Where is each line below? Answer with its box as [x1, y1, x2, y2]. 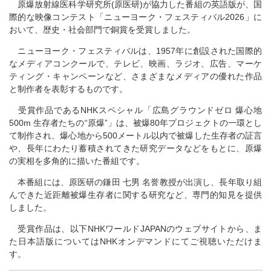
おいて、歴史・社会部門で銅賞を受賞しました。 [9, 25, 195, 35]
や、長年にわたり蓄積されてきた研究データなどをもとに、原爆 [9, 143, 262, 154]
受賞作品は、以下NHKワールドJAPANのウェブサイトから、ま [9, 224, 262, 234]
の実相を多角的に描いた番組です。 [9, 156, 145, 166]
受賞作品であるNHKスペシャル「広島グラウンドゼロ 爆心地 [9, 105, 262, 116]
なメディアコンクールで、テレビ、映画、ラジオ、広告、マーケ [9, 59, 262, 69]
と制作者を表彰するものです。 [9, 84, 128, 94]
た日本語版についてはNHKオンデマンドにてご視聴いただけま [9, 237, 262, 247]
